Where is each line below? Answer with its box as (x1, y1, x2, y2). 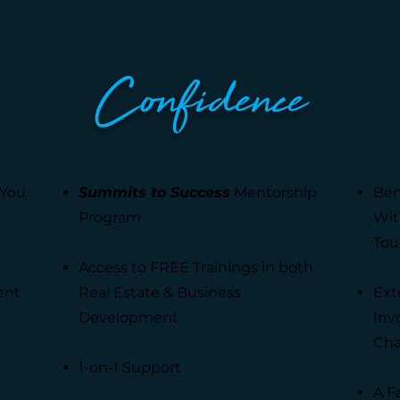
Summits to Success (79, 184, 230, 201)
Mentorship (230, 184, 317, 201)
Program (79, 209, 141, 226)
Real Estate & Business (79, 284, 241, 301)
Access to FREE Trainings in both (79, 259, 313, 276)
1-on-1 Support (79, 359, 181, 376)
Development (79, 309, 179, 326)
